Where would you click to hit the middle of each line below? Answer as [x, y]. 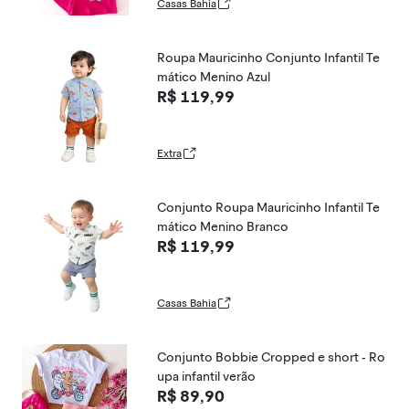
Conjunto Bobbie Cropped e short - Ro [271, 357]
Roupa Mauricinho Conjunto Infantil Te [268, 58]
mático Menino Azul [214, 77]
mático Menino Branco [223, 227]
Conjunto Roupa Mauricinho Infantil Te [268, 208]
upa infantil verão [206, 377]
